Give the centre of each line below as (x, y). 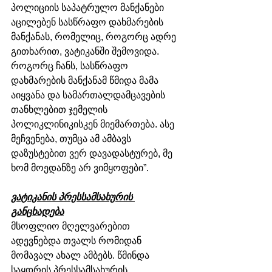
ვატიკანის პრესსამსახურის (73, 197)
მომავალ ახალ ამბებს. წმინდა (81, 256)
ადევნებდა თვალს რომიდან (77, 241)
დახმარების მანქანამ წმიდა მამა (86, 81)
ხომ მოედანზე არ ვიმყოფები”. (80, 168)
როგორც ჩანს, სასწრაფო (71, 66)
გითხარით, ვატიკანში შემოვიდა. (86, 52)
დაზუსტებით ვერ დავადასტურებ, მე (93, 154)
